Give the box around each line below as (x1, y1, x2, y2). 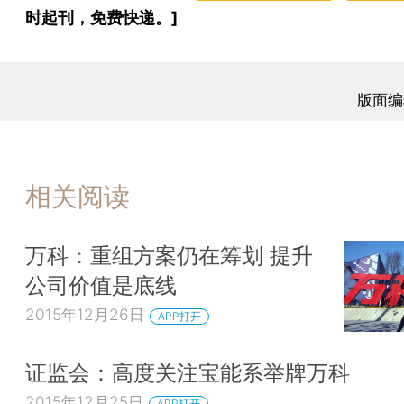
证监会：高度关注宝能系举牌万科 (25, 359, 350, 387)
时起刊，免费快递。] (25, 7, 178, 27)
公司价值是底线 (25, 271, 177, 299)
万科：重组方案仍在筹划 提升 (25, 242, 313, 270)
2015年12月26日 (25, 305, 144, 325)
